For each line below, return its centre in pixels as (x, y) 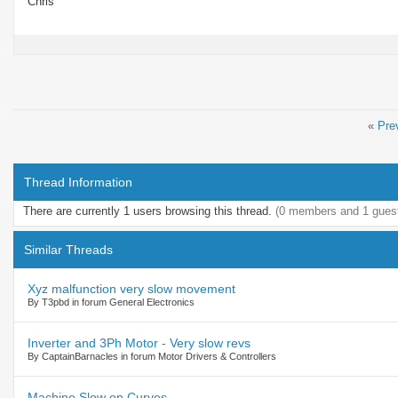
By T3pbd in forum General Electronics (111, 302)
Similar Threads (68, 249)
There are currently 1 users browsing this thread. (149, 211)
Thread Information (78, 182)
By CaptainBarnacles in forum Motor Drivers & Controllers (152, 356)
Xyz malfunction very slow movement (131, 288)
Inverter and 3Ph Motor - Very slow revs (139, 342)
